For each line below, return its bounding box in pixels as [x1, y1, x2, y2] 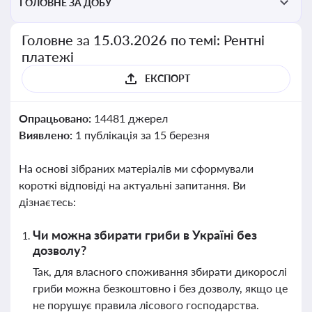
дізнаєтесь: [19, 195, 76, 208]
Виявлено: [19, 128, 75, 141]
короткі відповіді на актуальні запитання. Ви [19, 178, 246, 192]
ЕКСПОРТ [144, 72, 190, 84]
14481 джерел [93, 111, 168, 125]
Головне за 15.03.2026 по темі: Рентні [22, 31, 265, 48]
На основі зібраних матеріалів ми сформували [19, 162, 253, 175]
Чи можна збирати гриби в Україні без [33, 227, 257, 242]
